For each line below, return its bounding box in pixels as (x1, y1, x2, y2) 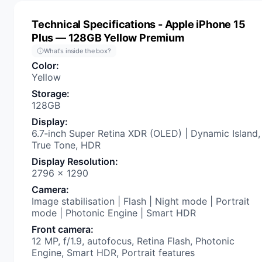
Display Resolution (32, 156, 115, 167)
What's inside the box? (44, 47, 111, 55)
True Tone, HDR (32, 139, 101, 151)
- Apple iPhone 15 (156, 18, 246, 30)
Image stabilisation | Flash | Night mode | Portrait (32, 195, 250, 207)
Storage (32, 88, 67, 99)
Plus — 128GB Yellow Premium (32, 32, 184, 44)
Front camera (32, 223, 91, 235)
